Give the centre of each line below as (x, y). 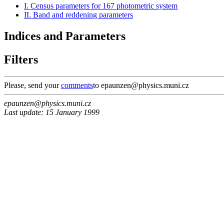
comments (77, 85)
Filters (21, 59)
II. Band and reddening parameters (78, 14)
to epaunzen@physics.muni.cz (141, 85)
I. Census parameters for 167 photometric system (101, 5)
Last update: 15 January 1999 (52, 112)
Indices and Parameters (65, 36)
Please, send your (32, 85)
